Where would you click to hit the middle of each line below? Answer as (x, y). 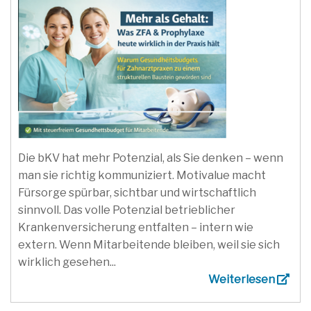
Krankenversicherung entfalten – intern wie (136, 227)
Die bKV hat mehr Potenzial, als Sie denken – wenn (151, 158)
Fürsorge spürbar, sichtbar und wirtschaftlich (137, 192)
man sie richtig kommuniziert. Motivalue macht (142, 175)
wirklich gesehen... (67, 262)
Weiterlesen (243, 279)
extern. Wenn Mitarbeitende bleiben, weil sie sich (149, 244)
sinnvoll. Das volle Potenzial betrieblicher (127, 210)
